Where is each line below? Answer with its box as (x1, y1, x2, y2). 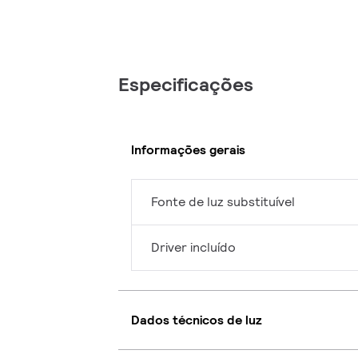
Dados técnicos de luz (131, 311, 262, 328)
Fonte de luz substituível (151, 193, 295, 211)
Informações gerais (131, 141, 245, 158)
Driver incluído (151, 239, 236, 257)
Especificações (118, 72, 253, 97)
